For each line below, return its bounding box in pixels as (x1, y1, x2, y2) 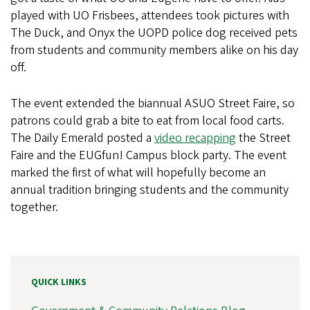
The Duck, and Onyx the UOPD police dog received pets (10, 24, 298, 42)
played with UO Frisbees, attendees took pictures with (10, 7, 289, 24)
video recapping (154, 129, 236, 147)
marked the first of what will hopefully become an (10, 164, 266, 181)
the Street (236, 129, 291, 147)
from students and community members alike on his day (10, 42, 298, 59)
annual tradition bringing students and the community (10, 181, 289, 199)
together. (10, 199, 58, 216)
